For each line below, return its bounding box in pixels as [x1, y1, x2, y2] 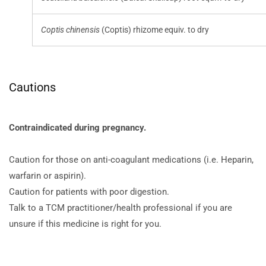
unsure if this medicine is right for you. [9, 218, 161, 230]
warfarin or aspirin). [9, 170, 86, 182]
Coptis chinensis [41, 25, 100, 35]
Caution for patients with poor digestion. [9, 186, 169, 198]
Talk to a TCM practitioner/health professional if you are [9, 202, 232, 214]
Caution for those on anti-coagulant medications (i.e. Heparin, [9, 154, 254, 166]
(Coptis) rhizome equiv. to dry [100, 25, 209, 35]
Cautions [9, 80, 56, 95]
